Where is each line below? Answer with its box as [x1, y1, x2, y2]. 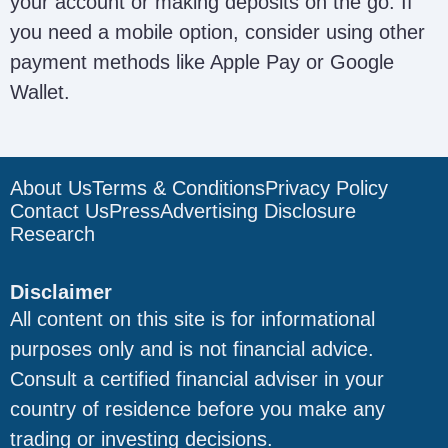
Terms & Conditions [92, 177, 265, 199]
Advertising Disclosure [160, 200, 356, 222]
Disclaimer [10, 281, 112, 303]
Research [10, 223, 95, 245]
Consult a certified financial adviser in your [10, 368, 384, 390]
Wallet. [10, 80, 70, 103]
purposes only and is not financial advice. [10, 338, 374, 360]
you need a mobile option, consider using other [10, 20, 425, 43]
